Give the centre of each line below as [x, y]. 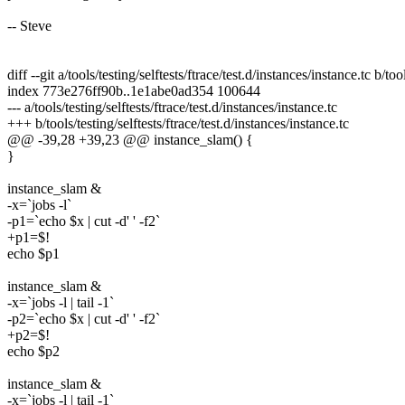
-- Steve [29, 26]
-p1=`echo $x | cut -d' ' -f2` [84, 221]
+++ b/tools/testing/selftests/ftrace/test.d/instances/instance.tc [178, 124]
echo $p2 [33, 352]
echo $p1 [33, 254]
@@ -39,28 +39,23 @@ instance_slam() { [130, 140]
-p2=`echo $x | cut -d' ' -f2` [84, 319]
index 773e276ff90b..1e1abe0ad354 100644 [134, 91]
